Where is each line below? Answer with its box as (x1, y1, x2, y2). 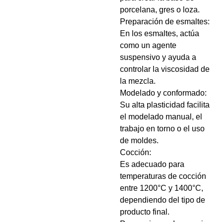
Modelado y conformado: (120, 89, 207, 97)
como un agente (120, 41, 176, 50)
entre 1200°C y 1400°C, (120, 184, 203, 192)
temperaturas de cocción (120, 172, 206, 180)
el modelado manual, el (120, 112, 202, 121)
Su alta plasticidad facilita (120, 101, 210, 109)
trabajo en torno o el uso (120, 124, 205, 133)
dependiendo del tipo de (120, 196, 205, 204)
